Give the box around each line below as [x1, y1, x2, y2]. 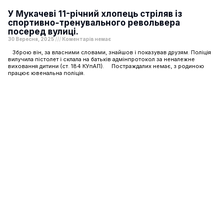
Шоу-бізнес [86, 125, 135, 136]
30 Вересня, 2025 [8, 36, 55, 42]
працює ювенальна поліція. [8, 69, 85, 76]
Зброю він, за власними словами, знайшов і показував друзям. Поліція [8, 48, 211, 56]
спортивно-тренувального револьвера [8, 17, 180, 28]
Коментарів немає [61, 36, 111, 42]
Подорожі [89, 181, 132, 191]
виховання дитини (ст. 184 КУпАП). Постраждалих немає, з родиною [8, 62, 204, 70]
